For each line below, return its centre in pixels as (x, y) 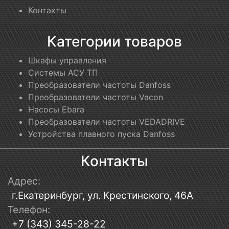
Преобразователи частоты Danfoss (99, 85)
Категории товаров (114, 42)
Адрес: (24, 181)
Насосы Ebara (56, 110)
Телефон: (29, 210)
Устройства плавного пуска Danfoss (101, 134)
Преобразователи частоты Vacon (96, 97)
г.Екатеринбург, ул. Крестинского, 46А (102, 196)
